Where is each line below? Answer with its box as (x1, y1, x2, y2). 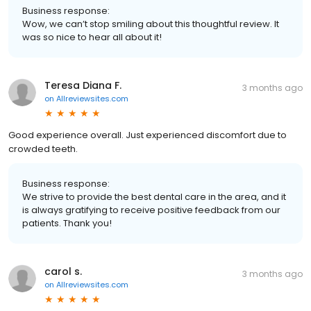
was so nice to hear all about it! (22, 30, 162, 44)
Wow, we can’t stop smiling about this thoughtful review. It (22, 17, 279, 31)
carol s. (44, 264, 82, 278)
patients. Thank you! (22, 216, 112, 230)
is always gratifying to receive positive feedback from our (22, 203, 280, 217)
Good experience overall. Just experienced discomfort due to (8, 128, 287, 142)
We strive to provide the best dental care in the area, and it (22, 190, 286, 203)
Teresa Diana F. (44, 78, 121, 92)
